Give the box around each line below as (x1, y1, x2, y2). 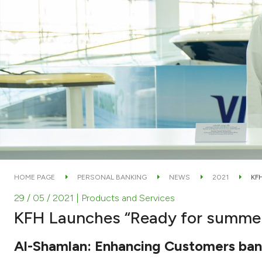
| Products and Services (76, 192, 175, 204)
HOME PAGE (14, 173, 55, 181)
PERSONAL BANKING (77, 173, 147, 181)
